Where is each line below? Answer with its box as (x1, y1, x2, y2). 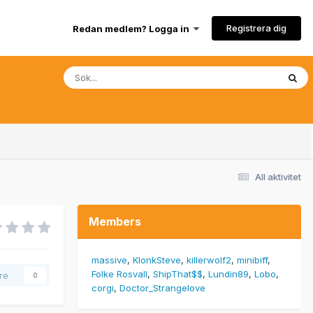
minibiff (237, 254, 268, 265)
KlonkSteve (133, 254, 181, 265)
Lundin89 (208, 268, 249, 279)
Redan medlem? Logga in (73, 22, 194, 34)
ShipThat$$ (153, 268, 203, 279)
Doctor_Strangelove (119, 282, 205, 293)
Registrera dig (226, 22, 286, 34)
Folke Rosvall (92, 268, 147, 279)
